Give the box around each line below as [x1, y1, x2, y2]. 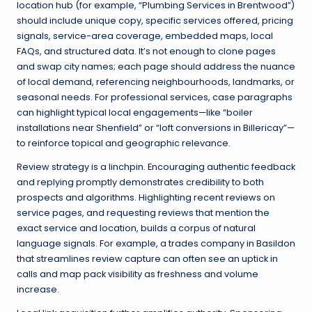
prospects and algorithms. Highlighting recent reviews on [17, 192, 275, 204]
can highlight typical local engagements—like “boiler [17, 107, 253, 119]
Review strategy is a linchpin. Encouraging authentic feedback [17, 161, 295, 173]
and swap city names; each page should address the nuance [17, 61, 295, 73]
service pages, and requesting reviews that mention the [17, 207, 270, 219]
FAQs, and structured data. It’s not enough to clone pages [17, 45, 276, 58]
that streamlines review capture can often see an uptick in [17, 253, 278, 265]
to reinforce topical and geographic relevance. [17, 137, 231, 150]
